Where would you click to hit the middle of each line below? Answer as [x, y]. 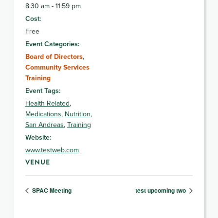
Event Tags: [43, 90]
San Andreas [45, 124]
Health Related [47, 103]
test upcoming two [161, 191]
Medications [43, 114]
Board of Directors [54, 56]
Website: [38, 137]
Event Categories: [52, 44]
